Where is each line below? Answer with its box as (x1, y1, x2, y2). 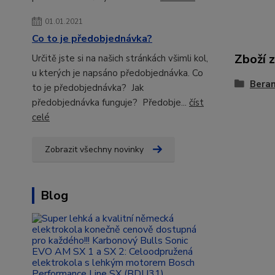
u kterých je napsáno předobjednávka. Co (32, 67, 203, 80)
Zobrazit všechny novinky (45, 144, 144, 156)
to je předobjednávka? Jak (32, 82, 144, 95)
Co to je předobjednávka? (32, 32, 152, 46)
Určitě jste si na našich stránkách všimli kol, (32, 52, 208, 65)
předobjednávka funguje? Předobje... (32, 96, 189, 109)
